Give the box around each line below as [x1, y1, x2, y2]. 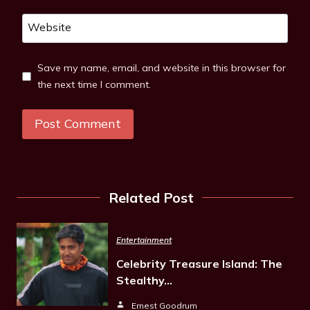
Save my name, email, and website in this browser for [37, 62, 286, 75]
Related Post [108, 188, 194, 206]
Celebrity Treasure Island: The [116, 256, 282, 271]
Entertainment [116, 234, 172, 245]
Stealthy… [116, 273, 172, 287]
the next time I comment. [37, 78, 151, 91]
